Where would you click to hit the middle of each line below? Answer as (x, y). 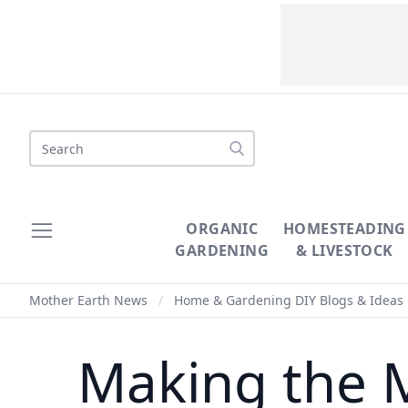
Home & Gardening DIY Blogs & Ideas (289, 300)
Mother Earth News (88, 300)
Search (52, 140)
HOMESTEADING (345, 229)
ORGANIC (222, 229)
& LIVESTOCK (345, 250)
